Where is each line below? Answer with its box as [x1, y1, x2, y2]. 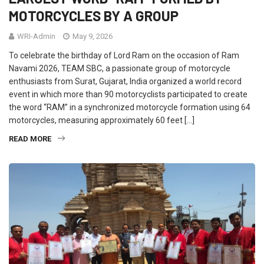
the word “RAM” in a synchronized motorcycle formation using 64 [9, 103, 250, 112]
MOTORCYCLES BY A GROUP [9, 7, 179, 24]
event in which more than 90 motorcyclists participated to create [9, 90, 247, 99]
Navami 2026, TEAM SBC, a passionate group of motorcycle [9, 64, 230, 73]
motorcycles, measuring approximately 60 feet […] [9, 115, 194, 125]
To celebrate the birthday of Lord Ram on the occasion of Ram [9, 51, 239, 60]
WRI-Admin [17, 32, 55, 41]
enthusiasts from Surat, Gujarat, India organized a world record [9, 77, 242, 86]
